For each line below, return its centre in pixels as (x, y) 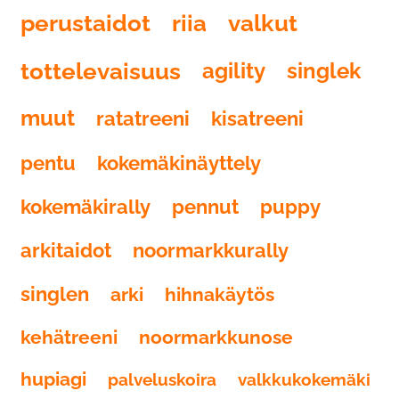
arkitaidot (66, 250)
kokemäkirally (85, 207)
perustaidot (85, 23)
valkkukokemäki (304, 379)
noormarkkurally (211, 250)
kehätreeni (69, 337)
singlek (324, 71)
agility (234, 71)
